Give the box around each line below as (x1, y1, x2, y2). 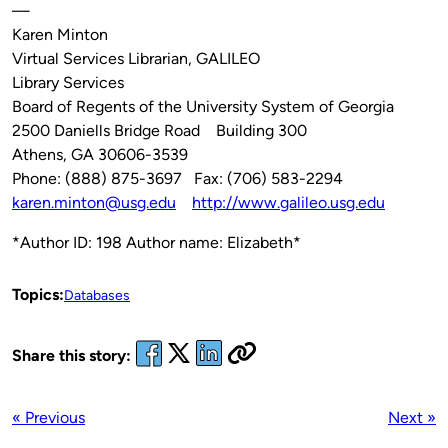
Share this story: (12, 346, 131, 366)
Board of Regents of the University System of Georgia (12, 96, 394, 116)
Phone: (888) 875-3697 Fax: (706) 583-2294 (12, 168, 343, 188)
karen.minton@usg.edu (12, 192, 176, 212)
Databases (64, 286, 130, 304)
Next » (388, 407, 436, 427)
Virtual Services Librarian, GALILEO (12, 48, 260, 68)
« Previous (12, 407, 85, 427)
